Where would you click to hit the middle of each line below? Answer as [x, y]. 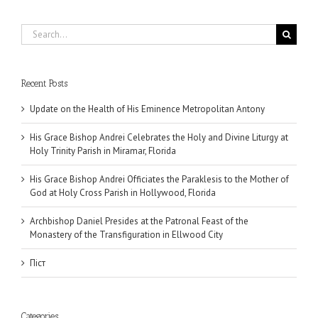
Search [34, 30]
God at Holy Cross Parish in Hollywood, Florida [123, 193]
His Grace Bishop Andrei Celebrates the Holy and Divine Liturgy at [159, 138]
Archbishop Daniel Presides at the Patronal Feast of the [139, 221]
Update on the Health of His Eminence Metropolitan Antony [147, 109]
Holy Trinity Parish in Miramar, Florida [103, 151]
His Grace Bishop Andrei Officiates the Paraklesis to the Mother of [159, 180]
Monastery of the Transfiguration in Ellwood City [126, 235]
